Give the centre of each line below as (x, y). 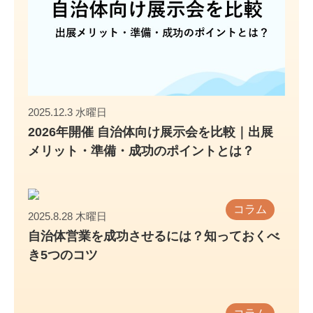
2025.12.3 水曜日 (67, 112)
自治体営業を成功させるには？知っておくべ (154, 236)
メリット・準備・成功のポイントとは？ (141, 151)
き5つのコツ (63, 255)
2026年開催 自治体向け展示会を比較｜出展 (151, 132)
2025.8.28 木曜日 (67, 216)
